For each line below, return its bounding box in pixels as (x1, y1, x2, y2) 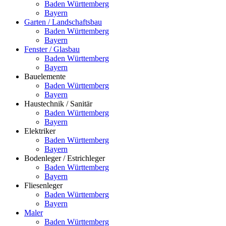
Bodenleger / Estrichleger (24, 153, 105, 162)
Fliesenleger (24, 181, 63, 190)
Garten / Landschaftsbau (24, 17, 102, 26)
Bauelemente (24, 72, 66, 81)
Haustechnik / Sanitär (24, 99, 92, 108)
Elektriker (24, 126, 55, 135)
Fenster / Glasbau (24, 44, 80, 53)
